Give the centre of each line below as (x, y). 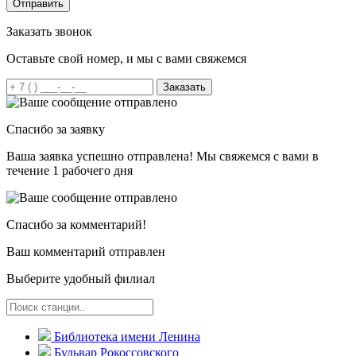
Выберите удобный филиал (81, 278)
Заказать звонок (49, 31)
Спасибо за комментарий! (76, 224)
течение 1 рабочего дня (70, 170)
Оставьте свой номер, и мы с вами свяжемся (126, 58)
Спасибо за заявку (56, 129)
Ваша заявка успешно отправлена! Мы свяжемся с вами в (163, 156)
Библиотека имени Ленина (127, 336)
